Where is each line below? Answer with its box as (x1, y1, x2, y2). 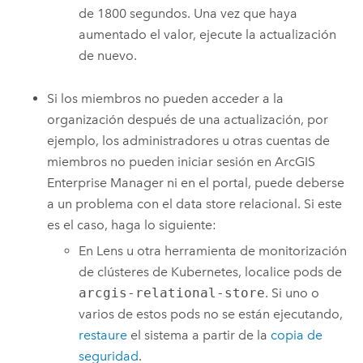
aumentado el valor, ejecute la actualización (79, 27, 337, 43)
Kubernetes (171, 264, 239, 280)
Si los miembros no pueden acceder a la (47, 90, 284, 106)
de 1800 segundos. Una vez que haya (79, 6, 298, 22)
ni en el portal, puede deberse (164, 174, 345, 190)
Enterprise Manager (47, 174, 164, 190)
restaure (79, 327, 128, 344)
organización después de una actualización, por (47, 111, 329, 127)
